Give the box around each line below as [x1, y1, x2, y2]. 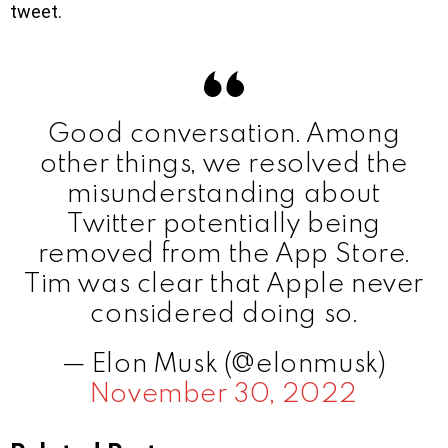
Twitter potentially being [66, 204, 381, 239]
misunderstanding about [67, 174, 381, 209]
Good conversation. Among [47, 114, 401, 149]
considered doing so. [90, 294, 358, 329]
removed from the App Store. [37, 234, 411, 269]
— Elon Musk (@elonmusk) [61, 344, 387, 379]
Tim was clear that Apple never [23, 264, 424, 299]
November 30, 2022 [89, 374, 359, 409]
